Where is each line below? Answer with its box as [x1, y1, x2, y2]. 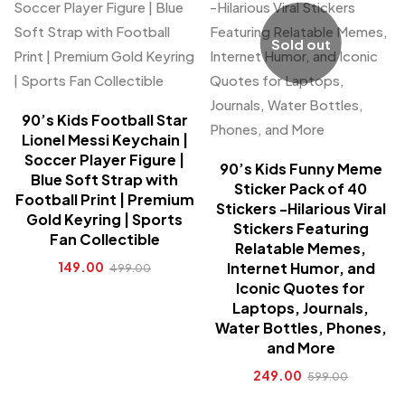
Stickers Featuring [232, 219, 369, 238]
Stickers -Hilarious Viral [215, 199, 386, 218]
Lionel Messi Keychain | [21, 130, 188, 149]
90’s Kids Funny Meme [219, 159, 382, 178]
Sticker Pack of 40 [234, 179, 367, 198]
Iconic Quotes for [236, 278, 365, 297]
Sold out [270, 34, 331, 52]
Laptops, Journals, [232, 298, 369, 317]
